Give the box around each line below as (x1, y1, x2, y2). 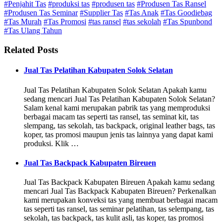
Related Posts (4, 45, 58, 55)
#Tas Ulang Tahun (4, 26, 62, 35)
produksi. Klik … (24, 139, 79, 148)
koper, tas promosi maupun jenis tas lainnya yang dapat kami (24, 130, 213, 139)
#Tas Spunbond (163, 17, 212, 26)
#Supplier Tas (80, 8, 123, 17)
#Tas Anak (125, 8, 159, 17)
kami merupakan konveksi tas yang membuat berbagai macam (24, 196, 218, 205)
